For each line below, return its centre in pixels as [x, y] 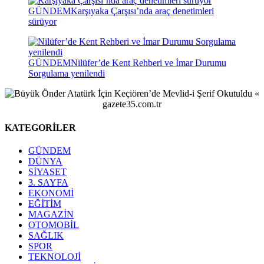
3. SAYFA [48, 182]
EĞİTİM [45, 203]
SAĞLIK [46, 235]
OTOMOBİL [54, 225]
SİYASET [47, 171]
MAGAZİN [51, 214]
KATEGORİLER [40, 127]
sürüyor [42, 22]
